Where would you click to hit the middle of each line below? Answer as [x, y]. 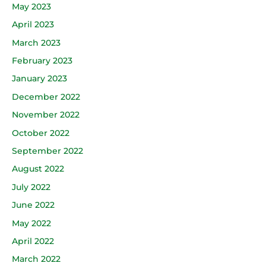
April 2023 [33, 25]
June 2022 [33, 205]
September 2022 [47, 151]
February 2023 [42, 61]
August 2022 [38, 169]
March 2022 [36, 259]
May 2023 [31, 6]
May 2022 [31, 223]
